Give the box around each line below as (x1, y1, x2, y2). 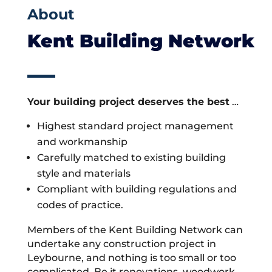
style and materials (36, 167, 131, 179)
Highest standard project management (36, 120, 234, 132)
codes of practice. (36, 199, 123, 211)
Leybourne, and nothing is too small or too (27, 251, 236, 263)
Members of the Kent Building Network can (27, 223, 243, 236)
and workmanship (36, 135, 127, 148)
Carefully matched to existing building (36, 151, 226, 163)
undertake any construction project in (27, 237, 216, 250)
